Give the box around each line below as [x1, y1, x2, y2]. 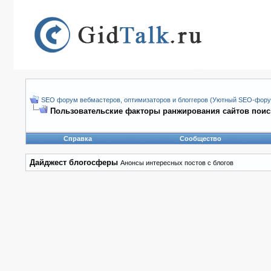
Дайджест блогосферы [30, 158, 118, 167]
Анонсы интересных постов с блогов [120, 159, 233, 166]
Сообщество [179, 135, 221, 142]
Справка [64, 135, 92, 142]
